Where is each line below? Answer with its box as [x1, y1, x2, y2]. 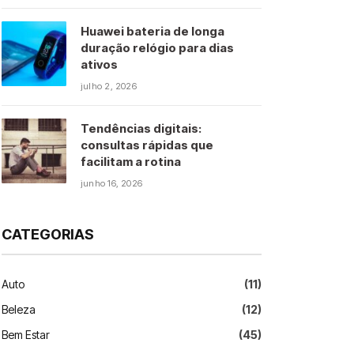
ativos [81, 57, 118, 72]
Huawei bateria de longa [81, 24, 224, 39]
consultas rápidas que [81, 137, 213, 153]
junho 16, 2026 [81, 178, 143, 189]
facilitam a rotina [81, 154, 181, 169]
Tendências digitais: [81, 121, 201, 136]
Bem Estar [2, 328, 50, 341]
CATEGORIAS [2, 226, 94, 243]
